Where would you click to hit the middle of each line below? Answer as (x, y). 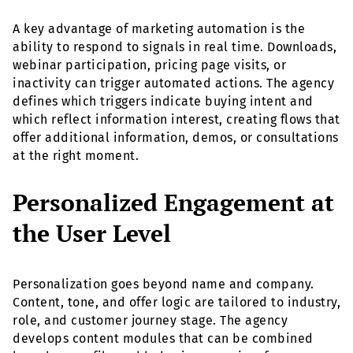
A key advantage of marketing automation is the (159, 28)
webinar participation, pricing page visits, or (149, 65)
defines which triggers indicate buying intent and (163, 101)
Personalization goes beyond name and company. (163, 284)
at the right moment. (76, 155)
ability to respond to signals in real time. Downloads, (175, 46)
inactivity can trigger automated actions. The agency (173, 83)
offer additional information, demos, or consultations (176, 137)
